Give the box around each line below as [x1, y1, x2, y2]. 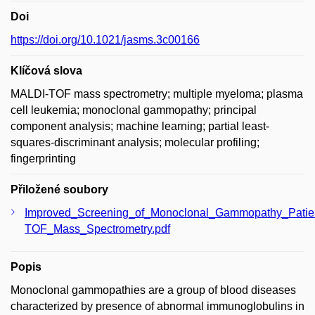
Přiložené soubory [11, 183, 108, 195]
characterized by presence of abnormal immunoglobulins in [11, 300, 304, 312]
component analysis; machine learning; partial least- [11, 120, 269, 132]
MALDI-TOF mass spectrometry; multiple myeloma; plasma [11, 87, 303, 100]
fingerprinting [11, 152, 76, 165]
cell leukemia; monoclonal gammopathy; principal [11, 103, 257, 116]
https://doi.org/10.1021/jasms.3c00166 [11, 33, 200, 46]
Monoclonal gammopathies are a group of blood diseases [11, 283, 296, 296]
